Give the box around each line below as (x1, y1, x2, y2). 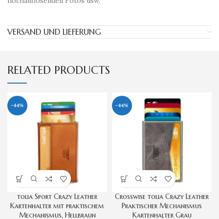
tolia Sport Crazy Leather (17, 192, 97, 201)
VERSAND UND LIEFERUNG (7, 27, 101, 37)
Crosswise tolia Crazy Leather (115, 192, 209, 201)
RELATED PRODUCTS (7, 64, 110, 77)
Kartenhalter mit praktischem (10, 201, 104, 211)
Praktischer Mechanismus (122, 201, 202, 211)
